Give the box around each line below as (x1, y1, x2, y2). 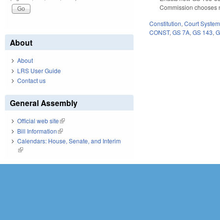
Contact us (17, 76, 46, 85)
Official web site (17, 116, 59, 125)
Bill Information (17, 126, 57, 135)
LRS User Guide (17, 66, 61, 75)
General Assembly (10, 97, 78, 109)
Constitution (149, 19, 182, 27)
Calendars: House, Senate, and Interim (17, 137, 121, 145)
